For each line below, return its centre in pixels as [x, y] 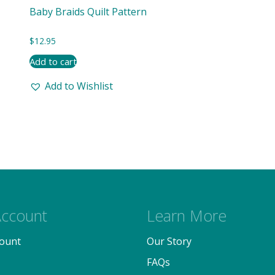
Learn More [187, 215]
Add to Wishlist [79, 86]
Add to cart [53, 61]
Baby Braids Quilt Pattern [88, 12]
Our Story [169, 241]
